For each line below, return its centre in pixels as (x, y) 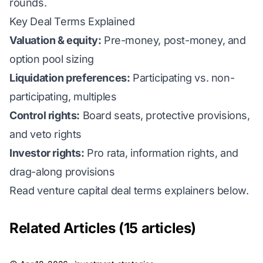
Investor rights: (47, 153)
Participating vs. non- (182, 78)
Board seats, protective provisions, (165, 115)
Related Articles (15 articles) (103, 228)
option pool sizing (52, 59)
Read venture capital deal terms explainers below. (129, 190)
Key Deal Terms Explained (72, 21)
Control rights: (45, 115)
